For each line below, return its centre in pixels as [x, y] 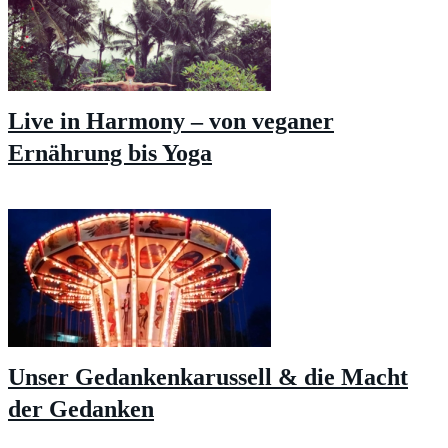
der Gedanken [81, 408]
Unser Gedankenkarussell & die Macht [208, 376]
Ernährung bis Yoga [110, 153]
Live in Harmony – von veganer [171, 121]
